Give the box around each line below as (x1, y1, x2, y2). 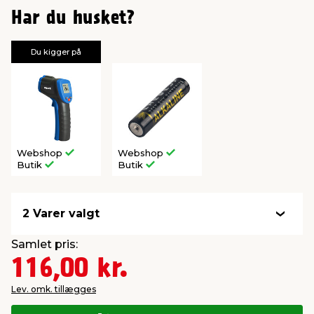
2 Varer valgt (22, 207, 100, 221)
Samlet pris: (11, 238, 78, 252)
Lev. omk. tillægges (11, 284, 96, 295)
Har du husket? (11, 10, 135, 27)
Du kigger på (30, 46, 81, 57)
